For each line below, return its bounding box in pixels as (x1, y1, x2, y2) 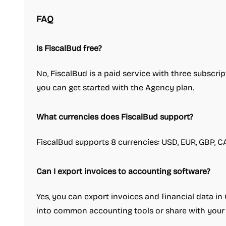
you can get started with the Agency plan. (36, 83, 194, 92)
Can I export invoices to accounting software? (36, 166, 210, 176)
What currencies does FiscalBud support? (36, 112, 193, 122)
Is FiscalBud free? (36, 43, 102, 53)
